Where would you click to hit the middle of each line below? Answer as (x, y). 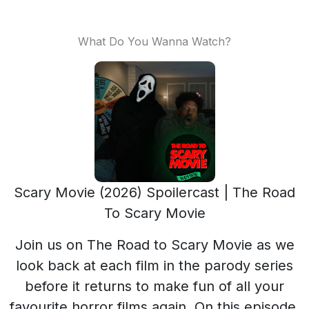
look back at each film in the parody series (154, 266)
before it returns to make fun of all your (154, 286)
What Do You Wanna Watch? (154, 41)
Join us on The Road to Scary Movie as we (154, 245)
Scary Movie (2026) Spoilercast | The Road (154, 192)
